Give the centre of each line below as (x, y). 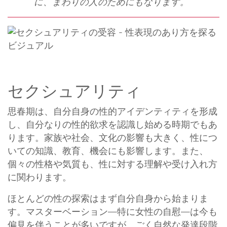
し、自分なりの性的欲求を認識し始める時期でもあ (112, 124)
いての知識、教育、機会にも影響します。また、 (108, 151)
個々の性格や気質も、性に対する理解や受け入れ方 (112, 164)
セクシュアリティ (74, 91)
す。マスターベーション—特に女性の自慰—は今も (112, 212)
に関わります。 (40, 177)
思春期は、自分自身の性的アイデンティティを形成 (112, 111)
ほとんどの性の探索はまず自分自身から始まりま (108, 198)
